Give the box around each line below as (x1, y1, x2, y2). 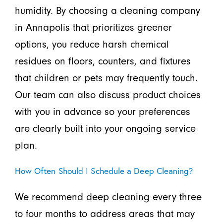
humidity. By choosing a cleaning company (14, 4, 200, 16)
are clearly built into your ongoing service (14, 122, 196, 134)
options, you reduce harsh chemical (14, 38, 169, 50)
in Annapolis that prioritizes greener (14, 21, 172, 33)
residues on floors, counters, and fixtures (14, 55, 191, 67)
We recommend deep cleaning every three (14, 190, 202, 203)
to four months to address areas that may (14, 207, 195, 220)
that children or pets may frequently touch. (14, 71, 198, 84)
